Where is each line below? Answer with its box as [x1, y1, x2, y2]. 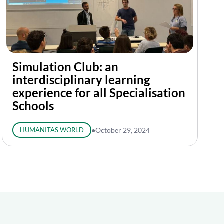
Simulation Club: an [12, 59, 118, 74]
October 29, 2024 [95, 126, 150, 134]
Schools [12, 98, 54, 113]
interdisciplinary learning [12, 72, 150, 87]
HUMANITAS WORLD [19, 126, 84, 134]
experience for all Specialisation [12, 85, 185, 100]
